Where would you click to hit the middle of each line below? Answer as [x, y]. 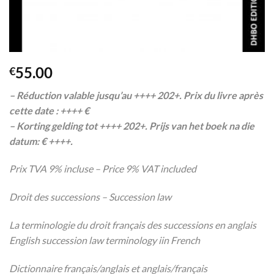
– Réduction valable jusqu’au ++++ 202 [91, 95]
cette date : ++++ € [49, 110]
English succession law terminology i [85, 240]
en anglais [235, 224]
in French [180, 240]
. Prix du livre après [221, 95]
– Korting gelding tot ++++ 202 [74, 125]
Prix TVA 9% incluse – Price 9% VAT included [103, 169]
